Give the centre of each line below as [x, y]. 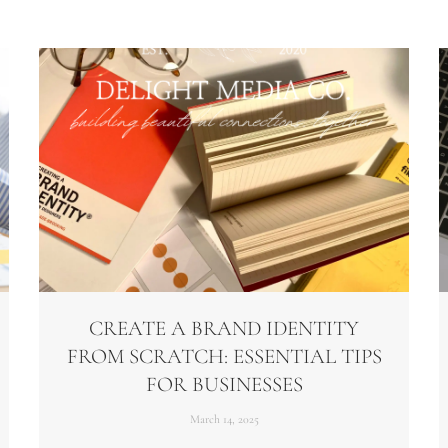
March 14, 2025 [224, 419]
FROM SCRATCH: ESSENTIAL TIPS [224, 357]
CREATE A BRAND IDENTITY [224, 329]
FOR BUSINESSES [224, 385]
